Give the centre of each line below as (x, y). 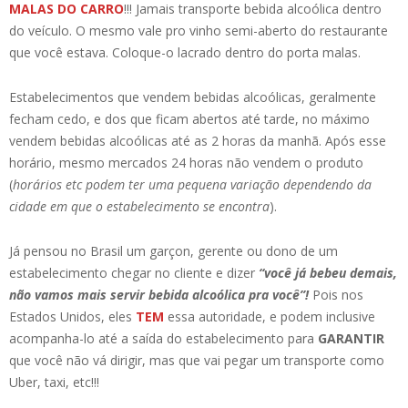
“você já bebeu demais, (328, 273)
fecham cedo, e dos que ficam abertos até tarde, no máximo (189, 119)
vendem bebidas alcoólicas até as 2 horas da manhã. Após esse (198, 141)
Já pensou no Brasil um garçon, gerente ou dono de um (173, 251)
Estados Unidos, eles (72, 317)
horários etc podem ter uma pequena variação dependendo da (192, 185)
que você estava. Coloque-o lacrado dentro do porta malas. (185, 53)
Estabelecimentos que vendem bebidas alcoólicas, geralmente (193, 97)
